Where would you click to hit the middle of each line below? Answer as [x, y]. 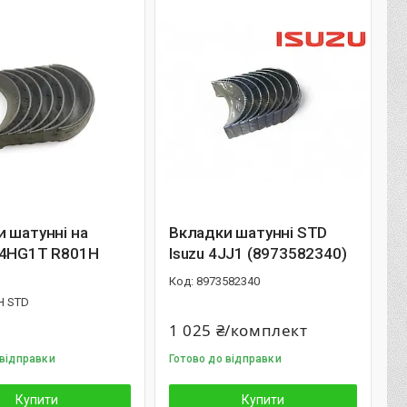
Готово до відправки [225, 359]
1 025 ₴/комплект [238, 330]
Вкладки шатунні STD [248, 233]
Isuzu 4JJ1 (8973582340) [258, 253]
